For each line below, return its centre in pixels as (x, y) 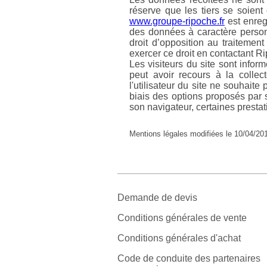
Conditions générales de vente (182, 218)
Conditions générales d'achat (179, 238)
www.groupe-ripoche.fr (177, 21)
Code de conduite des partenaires (189, 259)
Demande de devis (157, 198)
